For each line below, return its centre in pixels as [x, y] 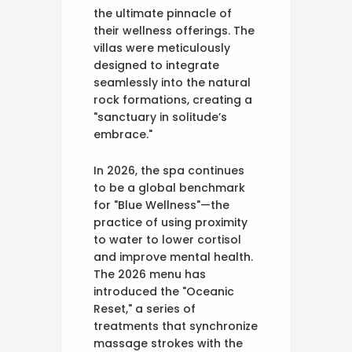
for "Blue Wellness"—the [161, 205]
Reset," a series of [145, 309]
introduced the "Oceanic [164, 292]
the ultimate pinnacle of [163, 14]
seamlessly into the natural [172, 83]
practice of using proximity [170, 223]
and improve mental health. [173, 257]
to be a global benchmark [169, 188]
